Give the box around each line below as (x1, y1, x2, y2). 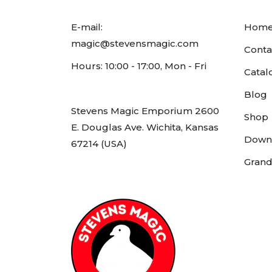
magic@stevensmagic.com (71, 38, 199, 50)
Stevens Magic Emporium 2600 (71, 105, 219, 117)
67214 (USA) (71, 138, 127, 150)
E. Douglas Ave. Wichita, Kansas (71, 121, 219, 134)
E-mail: (71, 21, 103, 33)
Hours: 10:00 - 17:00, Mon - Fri (71, 60, 206, 72)
